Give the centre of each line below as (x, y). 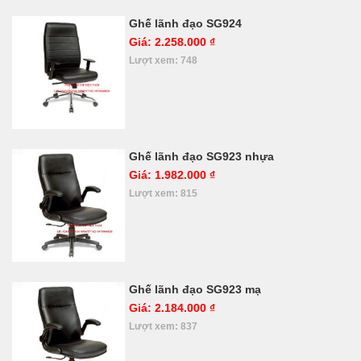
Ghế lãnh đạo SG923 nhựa (201, 156)
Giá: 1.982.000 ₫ (172, 175)
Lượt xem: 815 (163, 193)
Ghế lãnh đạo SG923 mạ (195, 289)
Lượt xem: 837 (163, 326)
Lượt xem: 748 (163, 60)
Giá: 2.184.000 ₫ (172, 308)
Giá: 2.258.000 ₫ (172, 42)
